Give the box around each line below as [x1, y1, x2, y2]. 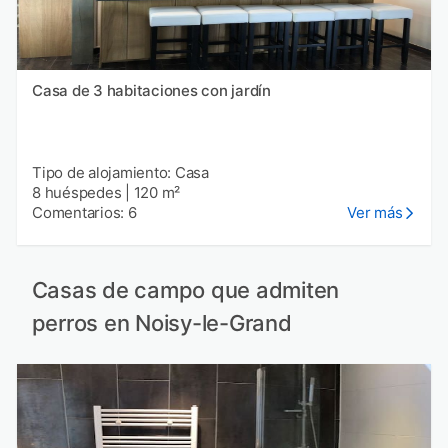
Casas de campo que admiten [31, 276, 339, 303]
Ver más [347, 203, 403, 223]
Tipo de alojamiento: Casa [32, 163, 209, 183]
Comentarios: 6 [32, 203, 137, 223]
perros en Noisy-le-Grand [31, 309, 292, 336]
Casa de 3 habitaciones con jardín [32, 81, 271, 101]
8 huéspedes [32, 183, 122, 203]
